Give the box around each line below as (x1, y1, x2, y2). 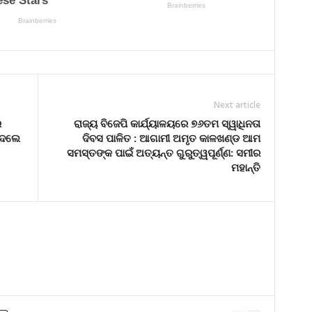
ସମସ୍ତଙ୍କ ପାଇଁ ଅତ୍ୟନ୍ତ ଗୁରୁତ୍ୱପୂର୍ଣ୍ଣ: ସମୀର (66, 145, 260, 159)
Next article (213, 98, 260, 111)
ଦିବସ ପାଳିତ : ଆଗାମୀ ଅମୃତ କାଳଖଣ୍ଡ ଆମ (81, 130, 260, 145)
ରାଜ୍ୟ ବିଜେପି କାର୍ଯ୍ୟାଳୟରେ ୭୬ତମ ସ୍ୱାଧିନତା (73, 116, 260, 130)
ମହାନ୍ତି (231, 159, 260, 174)
